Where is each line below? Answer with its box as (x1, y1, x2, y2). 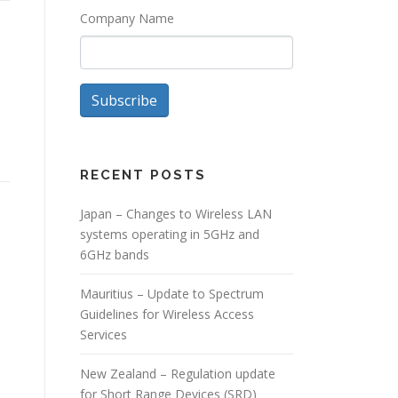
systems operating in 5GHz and (80, 226, 259, 243)
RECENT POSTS (80, 167, 206, 183)
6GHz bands (80, 246, 149, 263)
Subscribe (92, 91, 157, 110)
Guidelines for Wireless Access (80, 306, 254, 322)
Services (80, 326, 127, 343)
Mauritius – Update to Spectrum (80, 285, 264, 302)
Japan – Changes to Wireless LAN (80, 205, 272, 222)
